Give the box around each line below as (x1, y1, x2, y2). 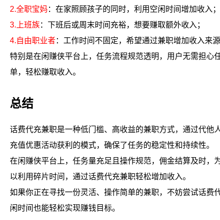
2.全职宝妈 (10, 5, 48, 13)
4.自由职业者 (10, 36, 55, 45)
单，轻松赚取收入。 (10, 68, 81, 76)
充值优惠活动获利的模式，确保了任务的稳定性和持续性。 (10, 141, 214, 149)
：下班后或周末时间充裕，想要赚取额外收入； (40, 21, 205, 29)
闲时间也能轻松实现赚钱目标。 (10, 204, 120, 212)
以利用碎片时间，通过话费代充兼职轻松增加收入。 (10, 172, 191, 181)
